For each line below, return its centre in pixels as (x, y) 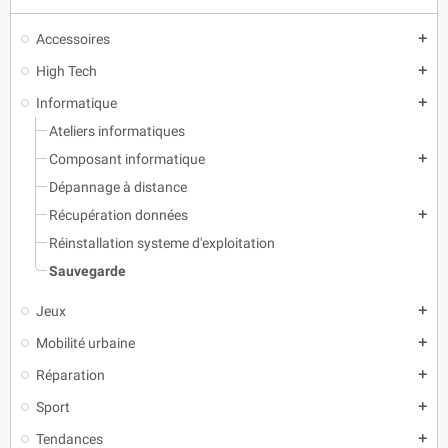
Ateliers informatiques (117, 130)
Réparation (70, 374)
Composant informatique (127, 158)
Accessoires (73, 38)
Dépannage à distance (118, 186)
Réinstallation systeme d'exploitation (162, 242)
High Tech (66, 70)
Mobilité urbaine (85, 342)
